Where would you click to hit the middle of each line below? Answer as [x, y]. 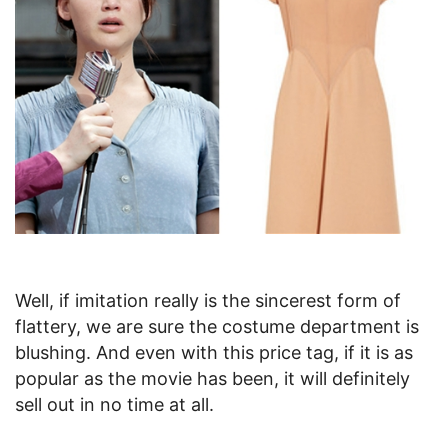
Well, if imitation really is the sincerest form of [208, 301]
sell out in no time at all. [114, 405]
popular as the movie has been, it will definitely [212, 379]
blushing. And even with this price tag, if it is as [214, 353]
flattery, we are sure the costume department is [217, 327]
